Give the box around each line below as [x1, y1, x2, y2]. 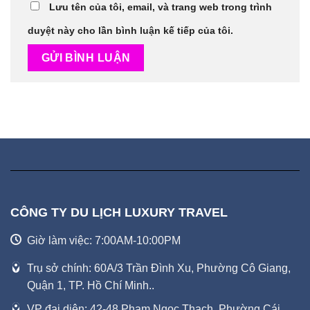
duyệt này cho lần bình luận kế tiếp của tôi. [28, 25, 233, 37]
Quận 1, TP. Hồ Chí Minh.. [27, 279, 154, 291]
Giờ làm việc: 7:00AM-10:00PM [27, 234, 181, 246]
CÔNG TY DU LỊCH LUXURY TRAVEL [10, 205, 228, 219]
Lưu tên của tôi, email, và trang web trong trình [49, 1, 272, 13]
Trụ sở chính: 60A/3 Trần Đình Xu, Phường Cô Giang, [27, 262, 291, 274]
